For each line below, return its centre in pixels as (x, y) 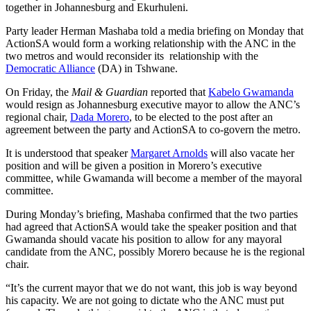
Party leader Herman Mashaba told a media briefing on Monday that (154, 31)
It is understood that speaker (68, 153)
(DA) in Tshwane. (136, 69)
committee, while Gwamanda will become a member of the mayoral (154, 178)
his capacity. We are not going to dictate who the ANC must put (145, 301)
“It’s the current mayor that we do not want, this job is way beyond (151, 288)
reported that (178, 92)
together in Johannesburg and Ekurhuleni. (97, 8)
